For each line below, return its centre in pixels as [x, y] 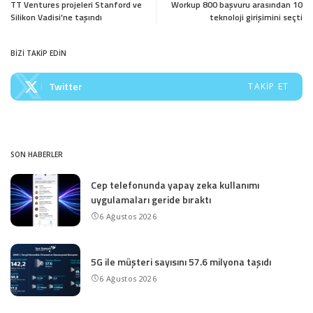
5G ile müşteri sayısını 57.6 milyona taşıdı [181, 262]
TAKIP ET [268, 86]
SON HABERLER [37, 154]
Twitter [66, 86]
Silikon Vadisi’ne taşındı [56, 17]
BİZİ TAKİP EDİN [38, 53]
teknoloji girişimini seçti [256, 17]
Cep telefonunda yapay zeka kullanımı [175, 184]
